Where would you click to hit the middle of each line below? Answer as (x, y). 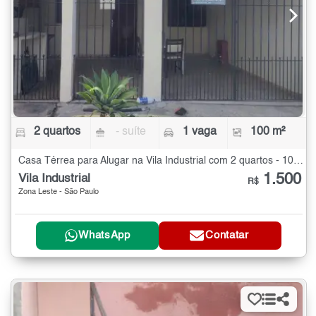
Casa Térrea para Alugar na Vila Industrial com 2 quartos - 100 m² (298, 160)
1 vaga (199, 132)
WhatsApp (104, 236)
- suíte (131, 132)
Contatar (227, 236)
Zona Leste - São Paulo (59, 192)
